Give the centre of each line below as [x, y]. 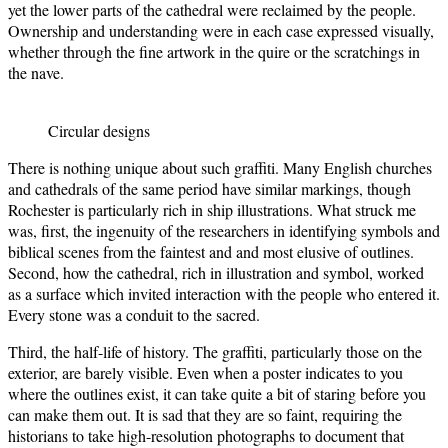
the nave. [36, 72]
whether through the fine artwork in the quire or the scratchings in [214, 51]
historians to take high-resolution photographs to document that [206, 435]
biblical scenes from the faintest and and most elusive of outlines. [211, 251]
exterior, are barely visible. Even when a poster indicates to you [205, 372]
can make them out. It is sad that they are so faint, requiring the [205, 414]
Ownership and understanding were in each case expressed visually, [221, 30]
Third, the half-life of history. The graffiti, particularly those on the [215, 351]
